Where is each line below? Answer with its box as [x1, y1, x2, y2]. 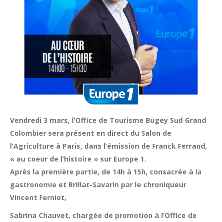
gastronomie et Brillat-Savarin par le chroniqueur [10, 180, 186, 189]
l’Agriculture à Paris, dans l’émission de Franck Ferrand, [10, 141, 207, 151]
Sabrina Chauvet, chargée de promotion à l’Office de [10, 211, 197, 220]
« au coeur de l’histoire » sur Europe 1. [10, 154, 146, 164]
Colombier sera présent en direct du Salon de [10, 128, 171, 138]
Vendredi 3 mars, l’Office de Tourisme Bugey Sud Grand [10, 115, 206, 125]
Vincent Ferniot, [10, 193, 66, 202]
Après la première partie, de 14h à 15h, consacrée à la [10, 167, 202, 176]
